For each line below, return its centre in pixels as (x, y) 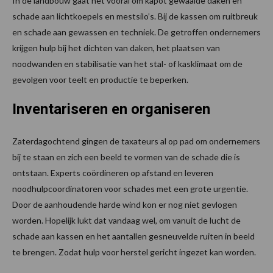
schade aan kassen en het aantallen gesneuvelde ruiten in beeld (133, 236)
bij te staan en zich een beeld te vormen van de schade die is (126, 157)
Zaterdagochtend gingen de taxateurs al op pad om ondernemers (136, 141)
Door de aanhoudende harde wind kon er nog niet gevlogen (125, 205)
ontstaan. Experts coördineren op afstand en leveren (113, 173)
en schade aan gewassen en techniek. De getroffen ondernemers (136, 32)
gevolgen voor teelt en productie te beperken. (100, 80)
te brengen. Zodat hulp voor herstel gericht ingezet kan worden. (134, 252)
